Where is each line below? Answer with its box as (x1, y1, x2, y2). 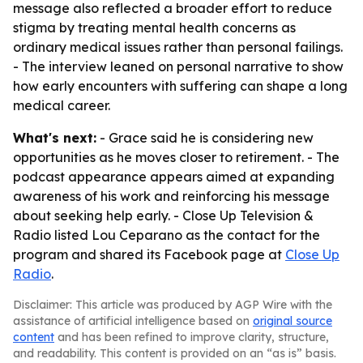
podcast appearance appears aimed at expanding (13, 169, 335, 185)
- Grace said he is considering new (96, 130, 314, 146)
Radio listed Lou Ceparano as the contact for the (13, 227, 320, 243)
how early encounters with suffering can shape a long (13, 78, 348, 94)
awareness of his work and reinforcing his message (13, 188, 330, 204)
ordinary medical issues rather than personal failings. (13, 39, 343, 55)
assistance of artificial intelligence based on (13, 314, 253, 328)
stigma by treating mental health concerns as (13, 19, 296, 36)
